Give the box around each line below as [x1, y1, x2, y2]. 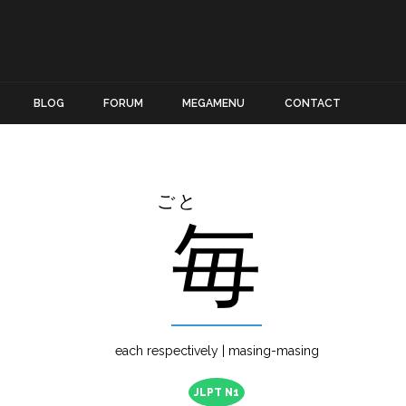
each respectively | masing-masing [114, 343, 319, 359]
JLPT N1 [194, 386, 239, 400]
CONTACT [284, 97, 341, 111]
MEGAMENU [182, 97, 246, 111]
